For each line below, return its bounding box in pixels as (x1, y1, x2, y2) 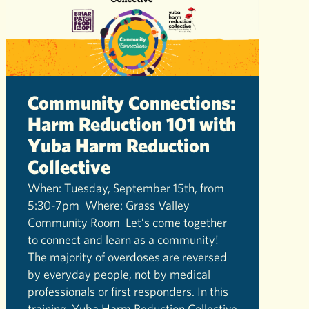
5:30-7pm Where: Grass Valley (28, 198, 190, 213)
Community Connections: (28, 90, 236, 114)
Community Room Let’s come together (28, 215, 227, 230)
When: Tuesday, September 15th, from (28, 181, 224, 196)
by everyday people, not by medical (28, 267, 210, 282)
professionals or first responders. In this (28, 284, 228, 299)
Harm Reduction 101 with (28, 112, 236, 135)
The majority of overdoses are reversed (28, 250, 227, 265)
